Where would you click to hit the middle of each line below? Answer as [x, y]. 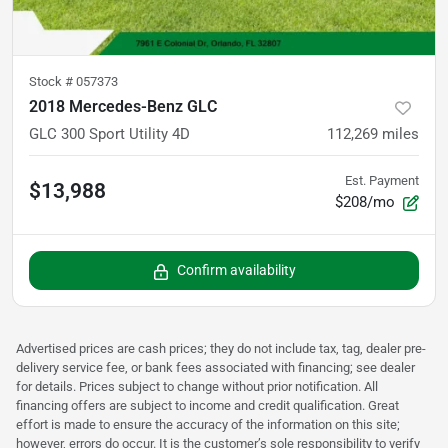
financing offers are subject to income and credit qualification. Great [207, 406]
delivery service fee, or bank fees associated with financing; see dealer [215, 368]
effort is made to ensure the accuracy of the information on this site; [208, 425]
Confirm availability [236, 270]
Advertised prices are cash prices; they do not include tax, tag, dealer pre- [221, 349]
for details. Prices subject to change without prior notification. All [197, 387]
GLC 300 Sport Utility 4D [109, 134]
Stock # [52, 82]
